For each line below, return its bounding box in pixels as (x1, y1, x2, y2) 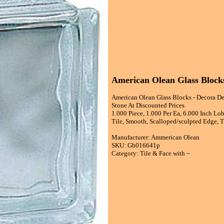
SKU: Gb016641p (111, 141, 160, 149)
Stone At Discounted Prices (111, 101, 184, 109)
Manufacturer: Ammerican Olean (111, 133, 199, 141)
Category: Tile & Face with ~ (111, 149, 190, 157)
